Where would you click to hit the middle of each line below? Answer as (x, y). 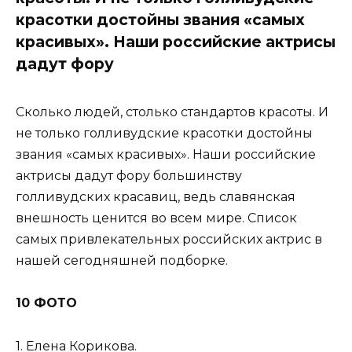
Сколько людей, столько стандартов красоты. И (172, 112)
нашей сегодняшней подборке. (122, 261)
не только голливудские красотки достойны (164, 134)
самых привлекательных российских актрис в (169, 240)
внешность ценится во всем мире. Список (156, 218)
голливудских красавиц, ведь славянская (156, 197)
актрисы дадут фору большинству (129, 176)
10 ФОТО (46, 303)
